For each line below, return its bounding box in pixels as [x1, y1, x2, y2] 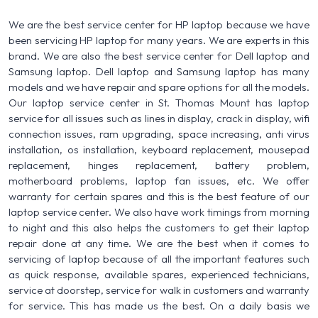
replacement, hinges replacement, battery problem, [9, 158, 309, 172]
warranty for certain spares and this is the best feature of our [9, 189, 309, 203]
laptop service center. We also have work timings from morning [9, 204, 309, 219]
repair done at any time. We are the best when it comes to [9, 236, 309, 250]
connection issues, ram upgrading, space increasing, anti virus [9, 126, 309, 141]
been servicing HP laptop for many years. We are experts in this [9, 33, 309, 47]
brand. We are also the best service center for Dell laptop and [9, 48, 309, 62]
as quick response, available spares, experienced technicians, [9, 267, 309, 281]
